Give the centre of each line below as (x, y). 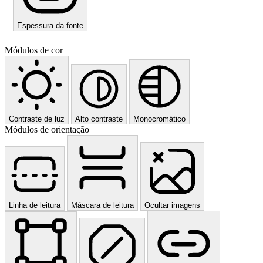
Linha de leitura (35, 205)
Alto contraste (99, 119)
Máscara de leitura (102, 205)
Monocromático (159, 119)
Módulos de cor (34, 50)
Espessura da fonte (50, 26)
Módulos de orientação (47, 130)
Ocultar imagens (172, 205)
